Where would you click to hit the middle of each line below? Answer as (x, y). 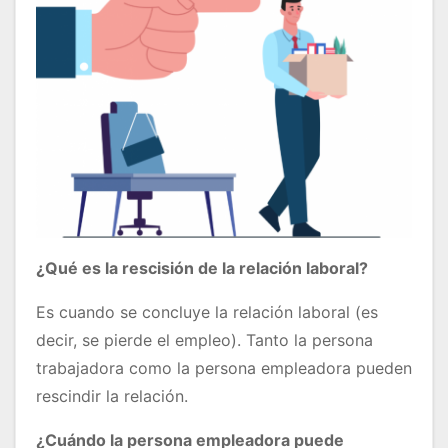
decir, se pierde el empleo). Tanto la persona (204, 340)
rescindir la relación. (112, 396)
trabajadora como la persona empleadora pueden (224, 368)
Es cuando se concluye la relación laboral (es (207, 312)
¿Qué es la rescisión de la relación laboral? (202, 268)
